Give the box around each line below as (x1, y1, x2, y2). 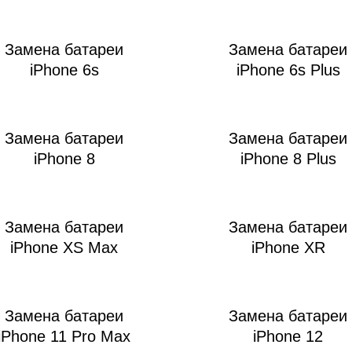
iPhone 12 (253, 328, 323, 346)
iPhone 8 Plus (240, 150, 336, 168)
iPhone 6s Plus (236, 61, 340, 79)
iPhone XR (251, 239, 325, 257)
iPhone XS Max (10, 239, 118, 257)
